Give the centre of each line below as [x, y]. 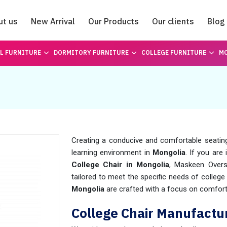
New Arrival [53, 21]
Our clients [173, 21]
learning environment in [112, 153]
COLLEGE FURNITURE [174, 52]
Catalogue [113, 49]
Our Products [113, 21]
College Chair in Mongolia [120, 165]
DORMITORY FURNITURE [91, 52]
